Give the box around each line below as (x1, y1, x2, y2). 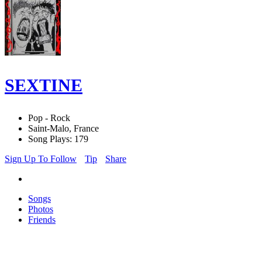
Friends (28, 215, 56, 225)
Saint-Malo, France (28, 123, 99, 134)
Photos (28, 204, 53, 215)
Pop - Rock (28, 113, 70, 123)
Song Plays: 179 (28, 134, 88, 144)
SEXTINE (5, 75, 82, 95)
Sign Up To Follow (5, 154, 77, 164)
